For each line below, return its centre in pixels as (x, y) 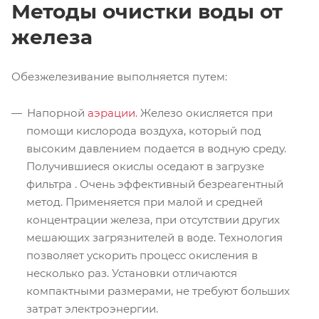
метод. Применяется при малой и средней (145, 202)
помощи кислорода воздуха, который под (144, 130)
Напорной (57, 113)
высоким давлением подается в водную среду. (156, 148)
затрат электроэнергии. (92, 308)
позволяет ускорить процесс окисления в (142, 255)
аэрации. (113, 113)
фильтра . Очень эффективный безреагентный (155, 184)
